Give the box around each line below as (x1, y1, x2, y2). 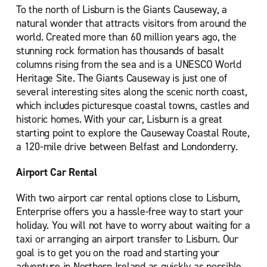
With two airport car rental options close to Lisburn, (16, 191, 240, 205)
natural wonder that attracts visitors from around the (16, 16, 247, 30)
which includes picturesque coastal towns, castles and (16, 98, 249, 113)
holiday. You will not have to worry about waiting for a (16, 218, 250, 232)
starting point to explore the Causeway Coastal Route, (16, 126, 250, 140)
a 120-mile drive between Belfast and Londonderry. (16, 139, 238, 154)
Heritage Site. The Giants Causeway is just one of (16, 71, 227, 85)
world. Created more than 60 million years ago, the (16, 30, 237, 44)
